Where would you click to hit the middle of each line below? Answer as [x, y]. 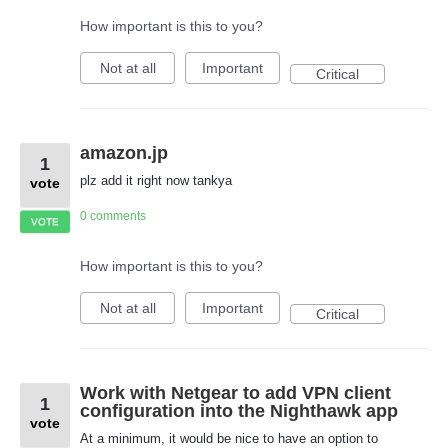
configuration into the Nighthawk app [239, 410]
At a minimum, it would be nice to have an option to [229, 438]
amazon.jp [124, 153]
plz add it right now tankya [156, 181]
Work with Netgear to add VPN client [235, 392]
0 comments [113, 215]
